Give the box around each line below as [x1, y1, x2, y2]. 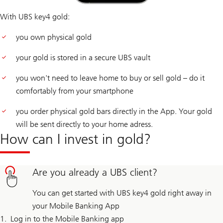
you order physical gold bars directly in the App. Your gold [16, 106, 212, 116]
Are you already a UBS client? [32, 166, 157, 178]
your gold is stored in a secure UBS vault [16, 52, 150, 62]
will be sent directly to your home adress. [16, 119, 153, 129]
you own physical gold [16, 32, 92, 42]
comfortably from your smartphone [16, 86, 133, 96]
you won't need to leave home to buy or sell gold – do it [16, 73, 205, 83]
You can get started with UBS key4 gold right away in [32, 188, 212, 198]
